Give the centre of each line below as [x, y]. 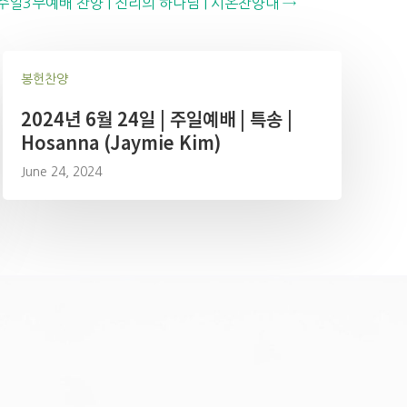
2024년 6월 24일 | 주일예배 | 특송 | [156, 119]
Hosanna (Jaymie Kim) [120, 142]
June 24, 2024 [61, 172]
